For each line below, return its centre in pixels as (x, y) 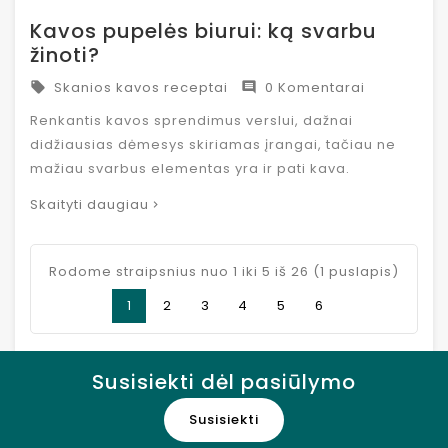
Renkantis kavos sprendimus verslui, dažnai (191, 121)
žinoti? (65, 55)
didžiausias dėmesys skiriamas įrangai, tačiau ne (213, 145)
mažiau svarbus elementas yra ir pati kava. (190, 169)
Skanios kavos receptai (137, 88)
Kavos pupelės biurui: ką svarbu (203, 31)
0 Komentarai (311, 88)
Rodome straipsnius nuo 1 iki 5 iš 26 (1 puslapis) (224, 272)
